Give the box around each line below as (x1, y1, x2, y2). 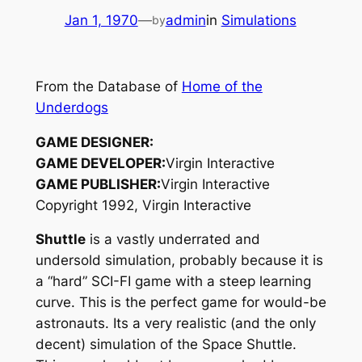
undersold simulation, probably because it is (35, 252, 323, 269)
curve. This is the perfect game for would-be (35, 294, 326, 311)
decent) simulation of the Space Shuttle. (35, 336, 297, 353)
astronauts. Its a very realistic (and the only (35, 315, 316, 332)
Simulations (221, 11, 297, 28)
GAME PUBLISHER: (35, 175, 161, 192)
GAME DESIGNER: (35, 133, 154, 150)
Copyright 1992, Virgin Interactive (35, 196, 251, 213)
